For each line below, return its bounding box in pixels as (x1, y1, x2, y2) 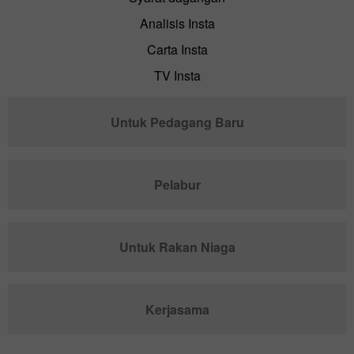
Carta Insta (146, 40, 208, 58)
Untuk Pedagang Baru (110, 112, 244, 131)
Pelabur (153, 175, 201, 194)
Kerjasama (145, 299, 209, 318)
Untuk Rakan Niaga (119, 237, 235, 256)
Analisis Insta (139, 13, 215, 32)
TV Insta (153, 66, 201, 85)
